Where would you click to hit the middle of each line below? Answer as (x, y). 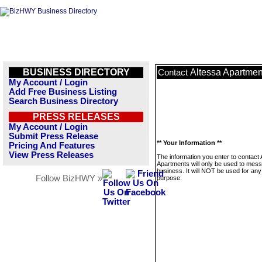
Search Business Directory (63, 101)
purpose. (169, 178)
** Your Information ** (189, 143)
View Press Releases (51, 155)
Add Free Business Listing (63, 92)
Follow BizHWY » (69, 178)
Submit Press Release (54, 136)
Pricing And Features (52, 146)
